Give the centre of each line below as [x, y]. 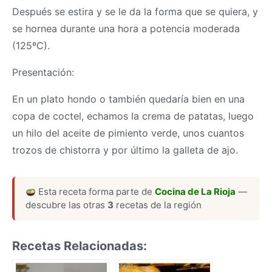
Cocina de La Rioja [195, 192]
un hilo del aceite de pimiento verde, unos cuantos [128, 133]
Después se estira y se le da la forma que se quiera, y [135, 12]
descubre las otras [66, 205]
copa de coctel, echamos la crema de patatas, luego [133, 116]
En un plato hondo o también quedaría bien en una [128, 99]
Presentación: [43, 72]
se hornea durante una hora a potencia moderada [126, 29]
